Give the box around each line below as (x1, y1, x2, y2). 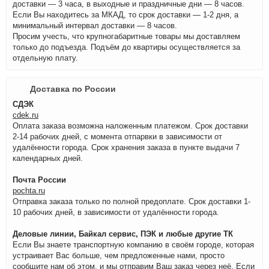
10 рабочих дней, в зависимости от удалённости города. (13, 208, 219, 217)
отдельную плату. (13, 53, 78, 62)
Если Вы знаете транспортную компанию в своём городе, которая (13, 240, 254, 249)
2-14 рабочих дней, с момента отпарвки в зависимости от (13, 132, 222, 141)
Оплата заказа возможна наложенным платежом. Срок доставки (13, 121, 248, 130)
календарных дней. (13, 154, 83, 163)
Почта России (13, 175, 66, 184)
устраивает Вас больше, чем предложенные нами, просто (13, 251, 225, 260)
